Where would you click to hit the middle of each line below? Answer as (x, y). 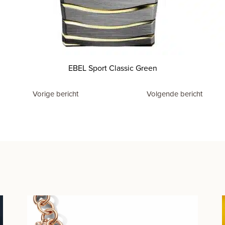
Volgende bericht (175, 94)
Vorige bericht (55, 94)
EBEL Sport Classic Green (113, 68)
